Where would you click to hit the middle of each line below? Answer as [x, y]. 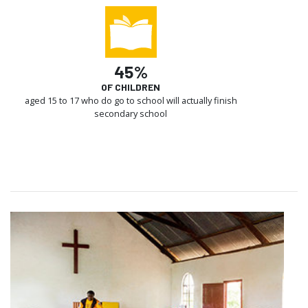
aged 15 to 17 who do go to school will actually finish [131, 100]
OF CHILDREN [131, 87]
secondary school [131, 113]
